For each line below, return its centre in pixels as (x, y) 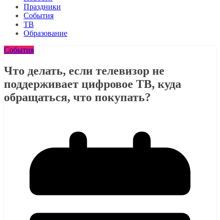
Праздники (42, 7)
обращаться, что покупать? (77, 97)
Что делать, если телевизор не (84, 70)
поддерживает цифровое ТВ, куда (93, 84)
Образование (45, 33)
